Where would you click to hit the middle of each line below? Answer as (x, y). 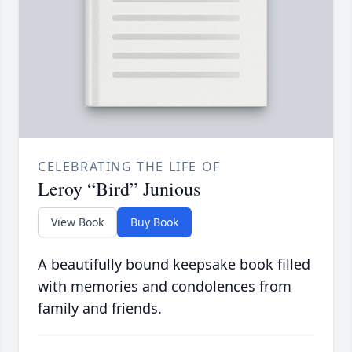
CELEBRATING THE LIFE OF (129, 167)
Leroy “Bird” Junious (119, 189)
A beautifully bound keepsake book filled (174, 264)
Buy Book (154, 222)
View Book (77, 222)
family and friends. (100, 308)
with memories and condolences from (165, 286)
